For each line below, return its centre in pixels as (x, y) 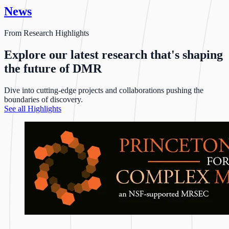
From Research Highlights (47, 33)
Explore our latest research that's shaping (113, 55)
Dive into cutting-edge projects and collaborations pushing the (104, 90)
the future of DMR (53, 69)
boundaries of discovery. (43, 99)
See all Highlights (33, 108)
